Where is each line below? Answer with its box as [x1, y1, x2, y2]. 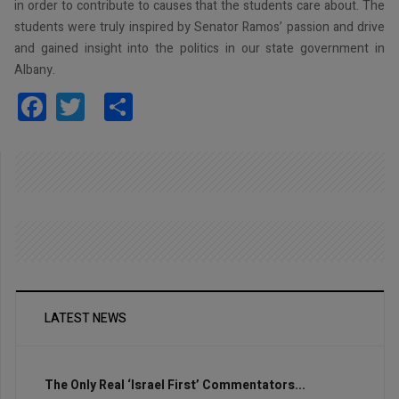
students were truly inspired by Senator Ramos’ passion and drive [14, 17, 385, 37]
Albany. [14, 60, 55, 79]
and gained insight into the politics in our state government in [14, 38, 385, 58]
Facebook [46, 84, 165, 126]
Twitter [85, 84, 172, 126]
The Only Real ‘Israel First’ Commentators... [45, 376, 305, 395]
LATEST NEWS [45, 309, 126, 329]
